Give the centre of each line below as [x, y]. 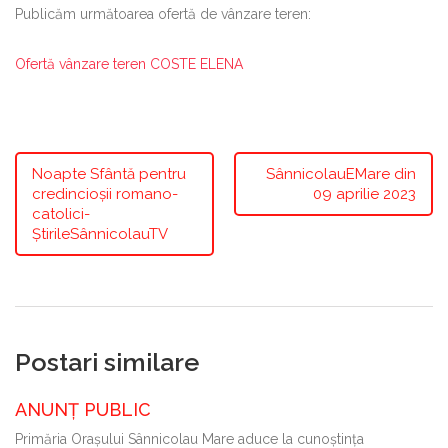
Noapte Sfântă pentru [109, 173]
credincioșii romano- [105, 193]
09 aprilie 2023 [364, 193]
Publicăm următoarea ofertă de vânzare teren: [163, 13]
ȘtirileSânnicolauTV [100, 233]
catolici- [61, 213]
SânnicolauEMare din [341, 173]
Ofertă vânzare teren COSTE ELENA [129, 63]
